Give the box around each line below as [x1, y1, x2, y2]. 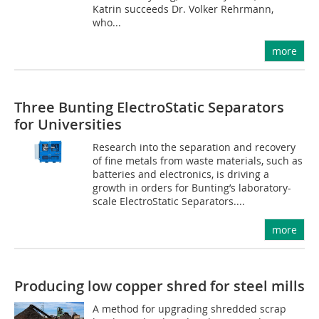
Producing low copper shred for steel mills [14, 276, 305, 296]
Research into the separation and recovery [93, 140, 296, 154]
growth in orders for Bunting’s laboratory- [93, 181, 292, 194]
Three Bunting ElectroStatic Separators [14, 98, 284, 117]
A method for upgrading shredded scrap [93, 302, 287, 315]
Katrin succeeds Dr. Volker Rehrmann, [93, 2, 274, 16]
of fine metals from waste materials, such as [93, 154, 303, 167]
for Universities [14, 115, 122, 134]
